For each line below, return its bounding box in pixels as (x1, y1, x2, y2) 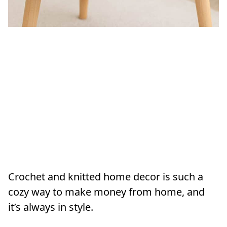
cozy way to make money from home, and (8, 185, 205, 199)
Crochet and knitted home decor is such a (8, 170, 203, 184)
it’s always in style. (8, 200, 93, 214)
